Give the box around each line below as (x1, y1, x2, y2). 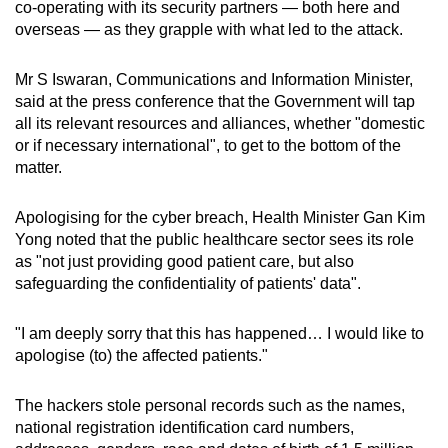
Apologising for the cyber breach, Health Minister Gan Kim (15, 208, 425, 226)
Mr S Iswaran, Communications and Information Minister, (15, 70, 413, 88)
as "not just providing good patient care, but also (15, 252, 354, 270)
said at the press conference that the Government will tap (15, 92, 415, 110)
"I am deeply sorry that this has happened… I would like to (15, 324, 424, 342)
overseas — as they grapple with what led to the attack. (15, 20, 403, 38)
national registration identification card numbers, (15, 418, 354, 436)
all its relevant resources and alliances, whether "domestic (15, 114, 425, 132)
